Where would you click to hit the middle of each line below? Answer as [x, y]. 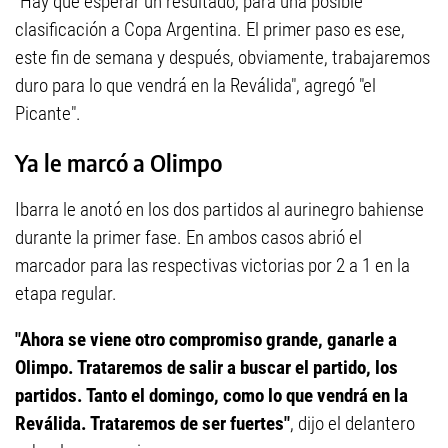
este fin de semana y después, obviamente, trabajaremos [222, 57]
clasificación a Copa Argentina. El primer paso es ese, [210, 29]
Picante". [48, 113]
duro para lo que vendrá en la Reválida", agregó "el [195, 85]
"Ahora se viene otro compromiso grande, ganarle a [206, 340]
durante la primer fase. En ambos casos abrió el [188, 238]
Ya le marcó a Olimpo [118, 162]
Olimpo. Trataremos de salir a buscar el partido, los [206, 368]
